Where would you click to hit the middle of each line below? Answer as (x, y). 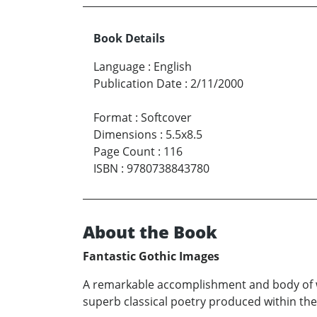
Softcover (166, 117)
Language (119, 66)
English (173, 66)
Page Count (124, 151)
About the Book (150, 231)
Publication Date (138, 83)
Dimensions (125, 134)
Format (113, 117)
